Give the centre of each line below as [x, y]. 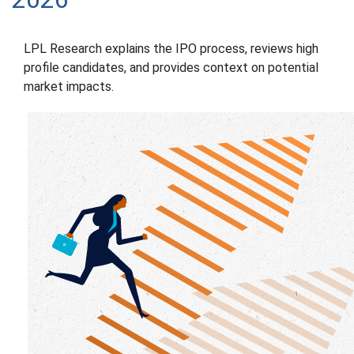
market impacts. [69, 87]
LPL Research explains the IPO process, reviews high [171, 49]
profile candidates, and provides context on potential [171, 68]
